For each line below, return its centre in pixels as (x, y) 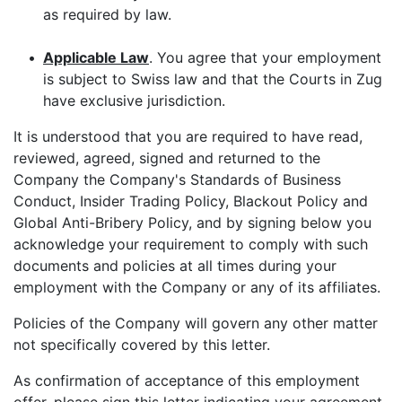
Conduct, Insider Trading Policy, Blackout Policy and (191, 201)
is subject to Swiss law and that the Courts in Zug (213, 79)
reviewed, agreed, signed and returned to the (167, 158)
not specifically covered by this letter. (142, 345)
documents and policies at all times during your (175, 266)
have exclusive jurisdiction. (134, 100)
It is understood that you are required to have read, (188, 136)
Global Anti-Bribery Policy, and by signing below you (192, 223)
